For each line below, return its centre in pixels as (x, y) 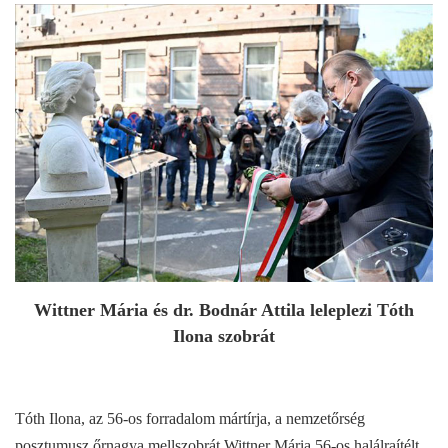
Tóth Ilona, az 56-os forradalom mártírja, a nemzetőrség (190, 418)
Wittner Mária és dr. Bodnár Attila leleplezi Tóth (224, 309)
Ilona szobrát (224, 335)
